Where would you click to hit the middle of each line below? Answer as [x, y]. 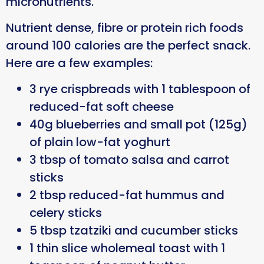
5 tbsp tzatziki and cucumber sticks [136, 231]
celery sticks [68, 213]
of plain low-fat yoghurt [102, 142]
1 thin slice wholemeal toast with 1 [127, 248]
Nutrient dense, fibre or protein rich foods [125, 27]
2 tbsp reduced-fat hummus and [127, 195]
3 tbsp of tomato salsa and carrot [129, 160]
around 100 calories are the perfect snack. [128, 45]
